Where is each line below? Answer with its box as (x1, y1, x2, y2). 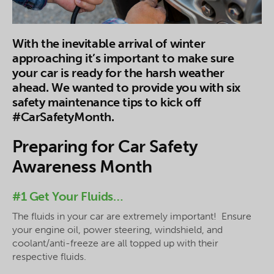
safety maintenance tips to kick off (12, 95, 202, 110)
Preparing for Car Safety (12, 136, 198, 157)
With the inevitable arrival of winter (12, 36, 206, 51)
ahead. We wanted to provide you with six (12, 80, 241, 95)
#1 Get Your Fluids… (12, 189, 123, 204)
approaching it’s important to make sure (12, 51, 234, 66)
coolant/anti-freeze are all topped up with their (12, 237, 218, 250)
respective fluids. (12, 251, 89, 263)
